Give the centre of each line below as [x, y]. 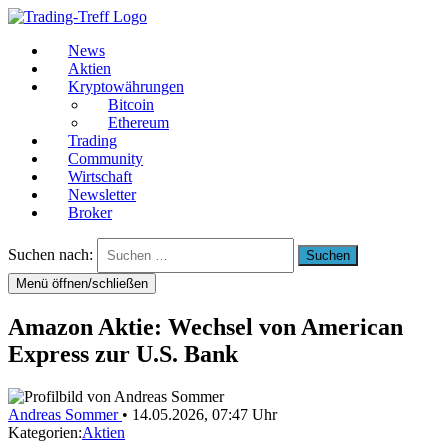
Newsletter [102, 194]
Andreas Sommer [65, 414]
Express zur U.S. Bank [123, 353]
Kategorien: [45, 432]
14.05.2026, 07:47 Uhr [204, 414]
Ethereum [138, 122]
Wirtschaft [100, 176]
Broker [90, 212]
